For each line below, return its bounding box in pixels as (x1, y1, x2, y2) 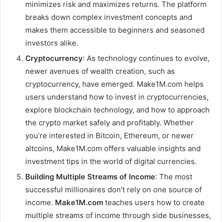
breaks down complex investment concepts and (25, 12, 192, 22)
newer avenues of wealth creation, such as (25, 66, 175, 76)
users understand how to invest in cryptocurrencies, (25, 92, 209, 102)
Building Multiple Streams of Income (25, 171, 155, 181)
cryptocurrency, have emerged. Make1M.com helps (25, 79, 204, 89)
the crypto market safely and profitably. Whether (25, 117, 194, 127)
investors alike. (25, 38, 78, 48)
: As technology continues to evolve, (83, 53, 210, 63)
